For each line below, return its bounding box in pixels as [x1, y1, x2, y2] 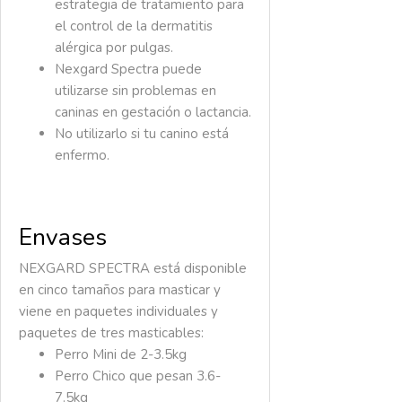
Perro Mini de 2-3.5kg [55, 345, 187, 363]
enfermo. [55, 146, 109, 165]
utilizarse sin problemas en [55, 82, 216, 100]
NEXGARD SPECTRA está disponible [19, 259, 247, 277]
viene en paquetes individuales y [19, 302, 218, 320]
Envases [19, 220, 107, 253]
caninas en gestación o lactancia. [55, 103, 251, 122]
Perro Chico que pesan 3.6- [55, 367, 221, 385]
